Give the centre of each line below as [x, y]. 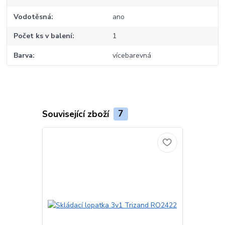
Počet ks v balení [43, 36]
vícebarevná [132, 55]
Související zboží [77, 114]
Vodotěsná [33, 17]
